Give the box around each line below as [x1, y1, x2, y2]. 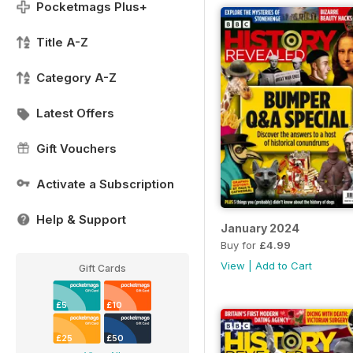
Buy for [221, 239, 259, 252]
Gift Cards [79, 262, 126, 274]
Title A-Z [36, 35, 88, 50]
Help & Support [36, 212, 126, 227]
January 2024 [221, 221, 299, 236]
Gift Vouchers [36, 141, 117, 156]
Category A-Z [36, 70, 117, 85]
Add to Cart [255, 259, 312, 273]
